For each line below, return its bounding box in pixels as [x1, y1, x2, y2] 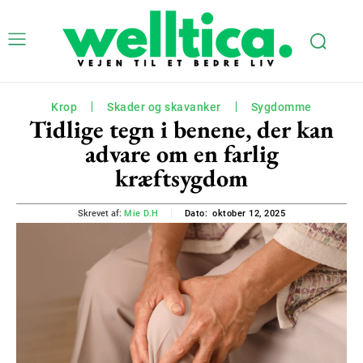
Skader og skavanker [107, 100, 221, 113]
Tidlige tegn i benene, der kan [29, 113, 334, 145]
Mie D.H [124, 207, 159, 219]
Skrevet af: [78, 207, 122, 219]
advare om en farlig [84, 137, 279, 169]
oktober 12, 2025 [212, 207, 285, 219]
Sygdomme [250, 100, 312, 113]
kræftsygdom [115, 161, 248, 194]
